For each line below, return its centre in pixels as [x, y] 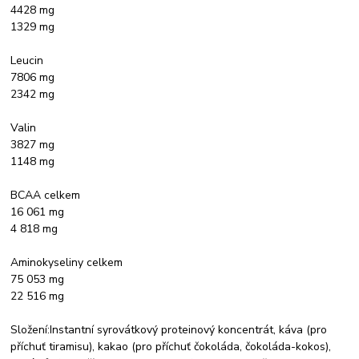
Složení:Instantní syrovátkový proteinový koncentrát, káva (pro [169, 329]
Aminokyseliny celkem [67, 262]
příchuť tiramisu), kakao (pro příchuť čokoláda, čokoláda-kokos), [171, 346]
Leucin [27, 60]
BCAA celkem [46, 195]
